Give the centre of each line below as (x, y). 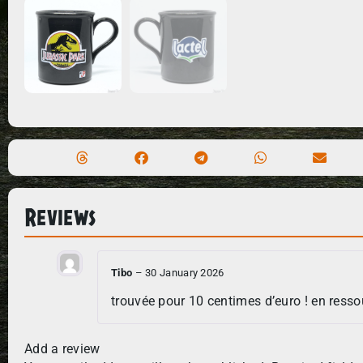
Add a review (62, 349)
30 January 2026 (185, 272)
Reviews (60, 216)
